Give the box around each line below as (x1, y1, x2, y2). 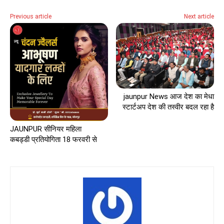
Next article (183, 13, 214, 20)
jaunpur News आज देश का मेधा (123, 91, 214, 101)
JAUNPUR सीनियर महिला (10, 124, 81, 133)
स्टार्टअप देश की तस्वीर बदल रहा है (122, 102, 214, 111)
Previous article (10, 13, 51, 20)
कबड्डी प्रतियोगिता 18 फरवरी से (10, 134, 99, 144)
